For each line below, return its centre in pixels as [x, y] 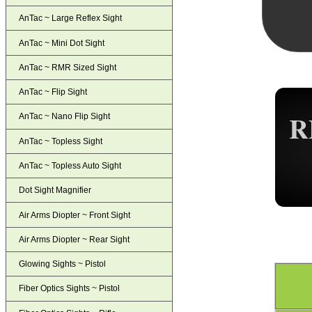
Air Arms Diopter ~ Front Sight [75, 215]
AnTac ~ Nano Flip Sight [65, 117]
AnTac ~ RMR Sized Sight [68, 67]
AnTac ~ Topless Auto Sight [70, 166]
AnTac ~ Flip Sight [53, 92]
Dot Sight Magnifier [55, 190]
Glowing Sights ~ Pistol [63, 264]
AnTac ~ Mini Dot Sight [62, 43]
